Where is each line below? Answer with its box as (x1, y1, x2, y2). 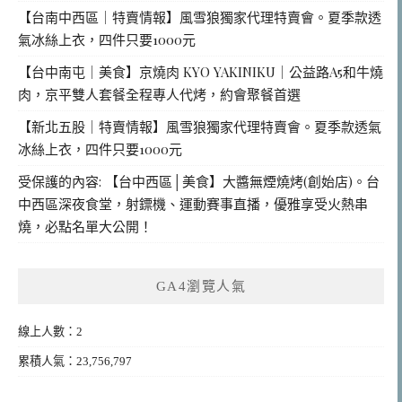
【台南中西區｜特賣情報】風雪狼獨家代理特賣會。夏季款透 (18, 7, 381, 26)
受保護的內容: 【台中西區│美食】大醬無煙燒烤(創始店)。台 (18, 171, 380, 190)
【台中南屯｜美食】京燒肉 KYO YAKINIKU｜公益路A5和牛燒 (18, 62, 383, 81)
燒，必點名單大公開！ (18, 216, 153, 235)
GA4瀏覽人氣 (155, 278, 247, 293)
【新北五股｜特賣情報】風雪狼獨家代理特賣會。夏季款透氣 (18, 117, 381, 135)
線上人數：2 (18, 324, 83, 338)
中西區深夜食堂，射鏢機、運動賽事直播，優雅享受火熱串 (18, 194, 368, 213)
